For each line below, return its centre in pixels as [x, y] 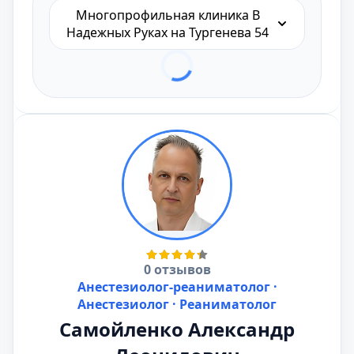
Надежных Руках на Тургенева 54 [168, 32]
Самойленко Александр [177, 329]
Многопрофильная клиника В [168, 15]
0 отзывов [177, 269]
